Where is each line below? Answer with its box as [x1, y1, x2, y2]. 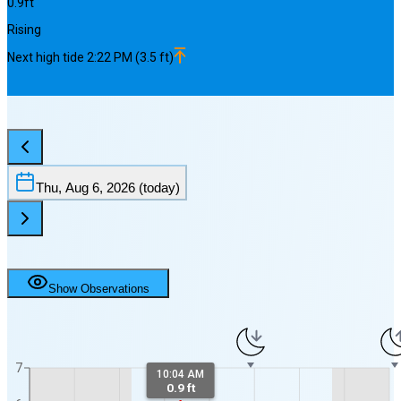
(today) [135, 180, 180, 195]
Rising [7, 22, 41, 38]
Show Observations [48, 282, 149, 296]
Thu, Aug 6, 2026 [36, 180, 135, 195]
